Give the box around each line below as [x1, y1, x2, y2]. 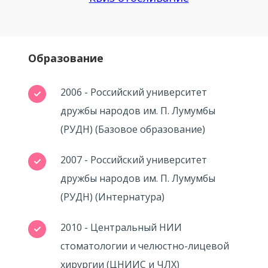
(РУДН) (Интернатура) [60, 190, 165, 203]
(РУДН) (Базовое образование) [60, 123, 205, 136]
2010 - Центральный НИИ [60, 221, 182, 234]
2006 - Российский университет [60, 86, 207, 99]
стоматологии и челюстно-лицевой [60, 239, 229, 252]
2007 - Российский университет [60, 153, 207, 166]
